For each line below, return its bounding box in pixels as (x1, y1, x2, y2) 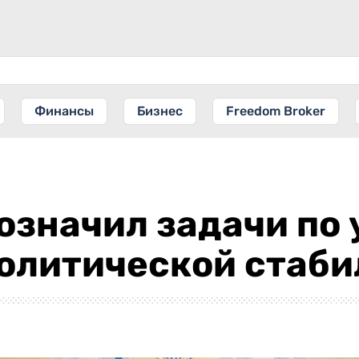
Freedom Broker (226, 103, 325, 119)
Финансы (34, 103, 94, 119)
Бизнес (137, 103, 183, 119)
